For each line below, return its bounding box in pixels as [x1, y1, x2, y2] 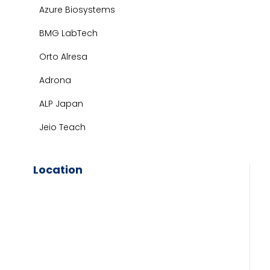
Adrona [39, 74, 71, 86]
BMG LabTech [39, 27, 98, 39]
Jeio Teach [39, 121, 86, 133]
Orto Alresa [39, 51, 87, 63]
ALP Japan [39, 98, 83, 110]
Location [33, 162, 83, 177]
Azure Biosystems [39, 4, 115, 16]
